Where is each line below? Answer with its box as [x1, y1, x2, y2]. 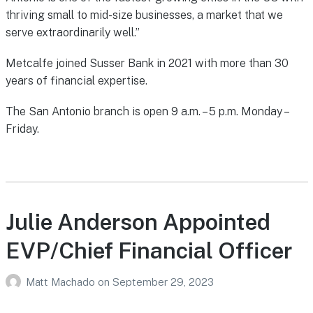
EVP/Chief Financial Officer [5, 238, 292, 263]
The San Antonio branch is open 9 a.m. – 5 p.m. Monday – [5, 104, 288, 118]
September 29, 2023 [112, 275, 214, 288]
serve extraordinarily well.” [5, 25, 140, 39]
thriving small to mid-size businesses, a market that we [5, 8, 283, 22]
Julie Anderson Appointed [5, 209, 270, 235]
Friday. [5, 122, 39, 136]
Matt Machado [25, 275, 98, 288]
